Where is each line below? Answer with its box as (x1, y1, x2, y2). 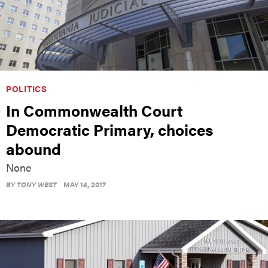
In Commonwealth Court (6, 99, 182, 121)
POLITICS (6, 82, 47, 95)
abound (6, 137, 61, 160)
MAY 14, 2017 (63, 178, 106, 190)
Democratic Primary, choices (6, 118, 213, 141)
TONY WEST (17, 178, 57, 190)
